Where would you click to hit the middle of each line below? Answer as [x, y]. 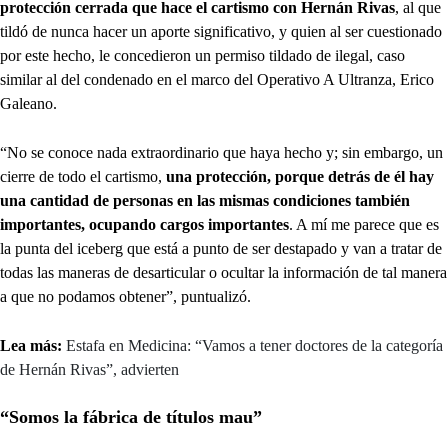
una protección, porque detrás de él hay [300, 177]
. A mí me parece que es [364, 225]
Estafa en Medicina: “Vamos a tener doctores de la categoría [254, 346]
